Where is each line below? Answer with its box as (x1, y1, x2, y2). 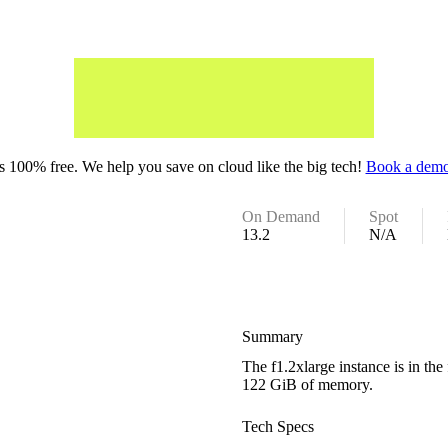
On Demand (242, 208, 321, 225)
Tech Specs (242, 417, 315, 435)
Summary (242, 327, 304, 345)
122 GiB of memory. (242, 375, 374, 393)
